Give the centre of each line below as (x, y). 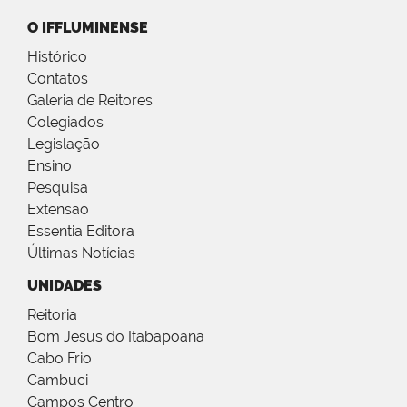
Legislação (64, 144)
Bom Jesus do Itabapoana (116, 337)
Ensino (50, 166)
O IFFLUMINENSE (88, 28)
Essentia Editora (81, 232)
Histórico (57, 57)
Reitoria (52, 315)
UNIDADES (65, 286)
